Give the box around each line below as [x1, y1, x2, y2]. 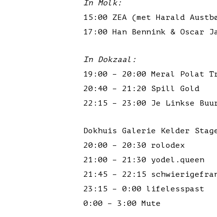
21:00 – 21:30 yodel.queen [83, 155, 204, 164]
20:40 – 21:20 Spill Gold [83, 84, 200, 93]
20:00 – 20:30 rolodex [83, 141, 185, 150]
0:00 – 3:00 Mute [83, 199, 161, 208]
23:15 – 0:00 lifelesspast [83, 185, 204, 193]
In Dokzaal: [83, 55, 137, 64]
